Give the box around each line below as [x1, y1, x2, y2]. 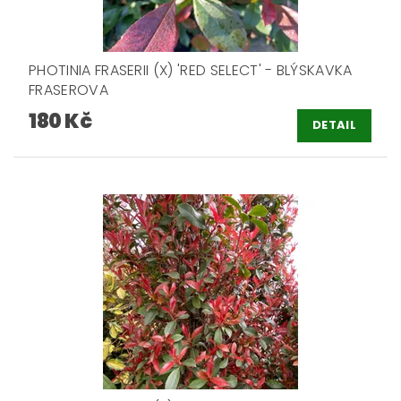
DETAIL [312, 116, 356, 134]
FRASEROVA [29, 79, 108, 100]
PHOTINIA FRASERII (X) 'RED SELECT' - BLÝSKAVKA [29, 59, 353, 81]
